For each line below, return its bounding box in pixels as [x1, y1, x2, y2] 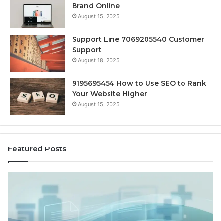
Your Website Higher [72, 89, 147, 98]
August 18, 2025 [78, 57, 120, 64]
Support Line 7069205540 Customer [72, 35, 204, 44]
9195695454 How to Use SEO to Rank [72, 79, 206, 88]
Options [167, 193, 192, 201]
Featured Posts [8, 144, 66, 153]
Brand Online [72, 1, 120, 10]
